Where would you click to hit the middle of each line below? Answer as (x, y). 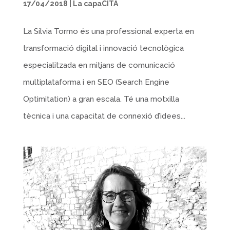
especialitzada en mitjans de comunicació (99, 65)
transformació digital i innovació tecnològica (103, 48)
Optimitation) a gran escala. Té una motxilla (101, 99)
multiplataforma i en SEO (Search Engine (96, 82)
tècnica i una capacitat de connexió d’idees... (104, 116)
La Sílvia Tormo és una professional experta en (108, 31)
